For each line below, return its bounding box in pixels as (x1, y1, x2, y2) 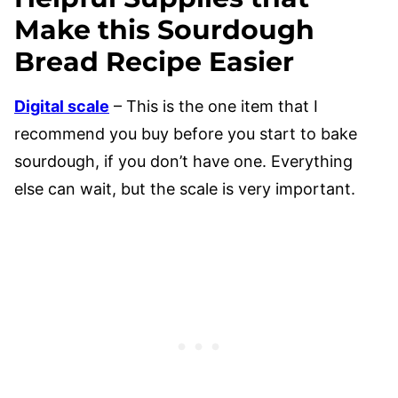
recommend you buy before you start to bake (14, 124, 357, 143)
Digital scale (14, 97, 109, 115)
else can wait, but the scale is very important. (14, 179, 355, 198)
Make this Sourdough (14, 13, 314, 46)
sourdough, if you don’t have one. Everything (14, 152, 353, 171)
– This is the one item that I (109, 97, 318, 115)
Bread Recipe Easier (14, 45, 294, 78)
